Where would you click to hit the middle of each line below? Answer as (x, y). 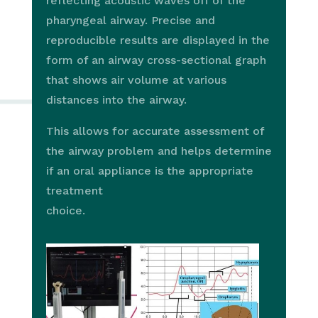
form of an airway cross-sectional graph (156, 60)
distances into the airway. (116, 100)
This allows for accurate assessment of (155, 131)
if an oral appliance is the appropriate (149, 171)
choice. (65, 211)
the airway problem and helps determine (159, 151)
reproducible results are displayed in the (158, 40)
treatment (74, 191)
